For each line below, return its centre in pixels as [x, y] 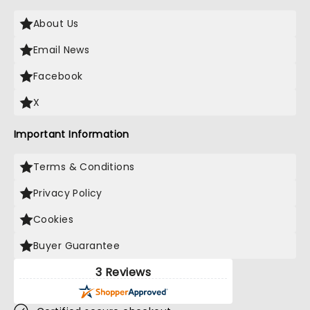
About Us [56, 24]
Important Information [72, 134]
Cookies [53, 219]
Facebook [58, 76]
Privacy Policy [68, 193]
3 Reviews [123, 272]
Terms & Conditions [84, 167]
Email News [62, 50]
